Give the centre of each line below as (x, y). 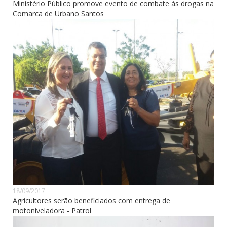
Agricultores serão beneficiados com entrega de (91, 200)
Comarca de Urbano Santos (58, 14)
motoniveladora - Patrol (52, 210)
